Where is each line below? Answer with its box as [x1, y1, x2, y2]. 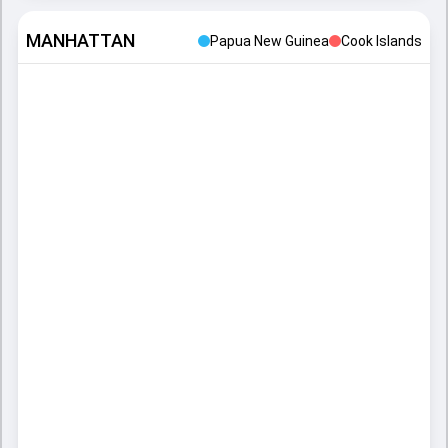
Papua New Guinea [210, 33, 329, 49]
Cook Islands [341, 33, 422, 49]
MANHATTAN [26, 30, 135, 51]
